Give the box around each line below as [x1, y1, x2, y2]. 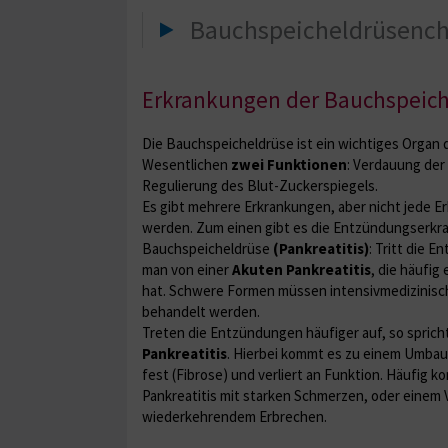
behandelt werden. [142, 301, 260, 321]
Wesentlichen [142, 154, 231, 174]
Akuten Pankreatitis [232, 259, 371, 279]
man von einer [142, 259, 232, 279]
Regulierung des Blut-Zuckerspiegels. [142, 175, 378, 195]
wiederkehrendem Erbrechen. [142, 406, 327, 426]
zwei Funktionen [231, 154, 347, 174]
